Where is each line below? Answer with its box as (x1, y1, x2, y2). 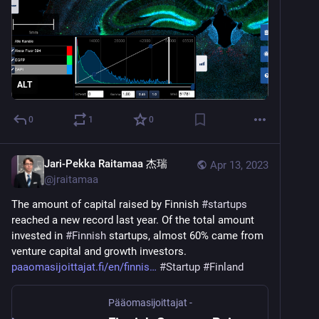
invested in (11, 229, 66, 242)
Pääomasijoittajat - (108, 296, 192, 308)
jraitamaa (53, 172, 98, 186)
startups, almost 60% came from (106, 229, 263, 242)
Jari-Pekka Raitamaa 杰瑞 (44, 157, 167, 170)
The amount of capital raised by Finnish (11, 197, 202, 211)
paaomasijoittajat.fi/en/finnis (11, 260, 150, 273)
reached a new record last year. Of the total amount (11, 213, 254, 226)
